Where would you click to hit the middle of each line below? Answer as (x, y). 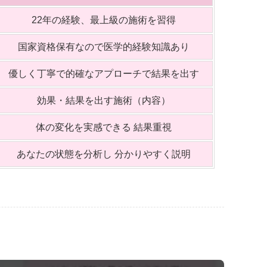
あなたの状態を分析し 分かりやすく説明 (103, 154)
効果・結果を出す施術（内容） (103, 100)
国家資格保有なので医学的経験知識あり (103, 46)
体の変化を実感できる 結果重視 (103, 127)
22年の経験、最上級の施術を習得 (103, 20)
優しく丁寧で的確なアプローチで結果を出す (103, 73)
